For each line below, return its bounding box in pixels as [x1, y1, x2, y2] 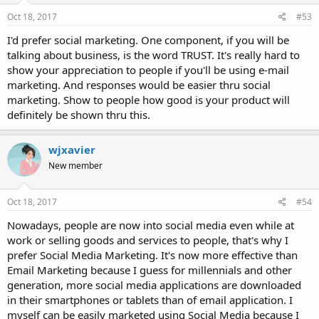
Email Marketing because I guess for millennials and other [7, 263, 292, 278]
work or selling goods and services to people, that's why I [7, 233, 288, 248]
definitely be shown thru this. [7, 107, 150, 122]
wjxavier [48, 142, 95, 157]
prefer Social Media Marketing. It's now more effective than [7, 248, 298, 263]
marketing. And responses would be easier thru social [7, 77, 271, 92]
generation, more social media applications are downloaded [7, 278, 301, 293]
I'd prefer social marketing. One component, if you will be [7, 32, 289, 47]
